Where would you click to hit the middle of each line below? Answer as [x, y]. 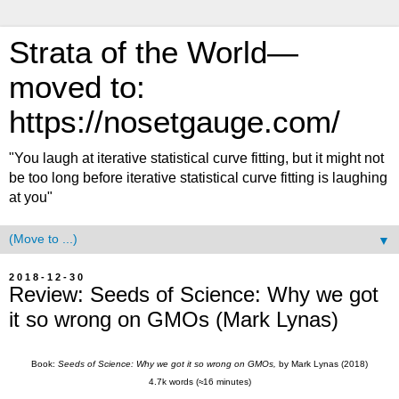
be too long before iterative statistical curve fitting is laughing [198, 178]
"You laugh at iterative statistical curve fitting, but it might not [196, 158]
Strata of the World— [154, 53]
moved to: [77, 87]
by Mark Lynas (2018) [323, 363]
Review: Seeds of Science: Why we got [194, 294]
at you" [31, 197]
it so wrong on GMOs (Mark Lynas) [174, 319]
